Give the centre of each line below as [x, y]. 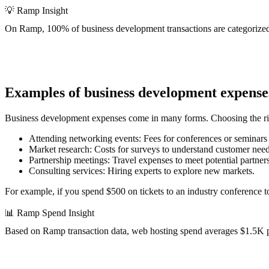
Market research [59, 150]
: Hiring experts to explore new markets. [179, 171]
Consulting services [66, 171]
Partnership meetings [68, 160]
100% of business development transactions [130, 29]
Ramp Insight [42, 11]
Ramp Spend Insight [56, 213]
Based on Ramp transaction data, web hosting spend [105, 231]
